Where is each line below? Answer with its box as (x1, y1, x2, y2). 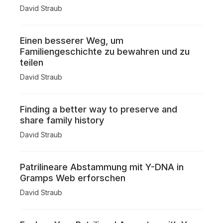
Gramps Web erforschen (20, 173, 125, 183)
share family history (20, 115, 104, 125)
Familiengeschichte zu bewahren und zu (20, 46, 190, 57)
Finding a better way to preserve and (20, 104, 177, 114)
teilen (20, 57, 43, 68)
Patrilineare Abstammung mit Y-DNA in (20, 162, 184, 172)
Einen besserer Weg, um (20, 35, 123, 46)
